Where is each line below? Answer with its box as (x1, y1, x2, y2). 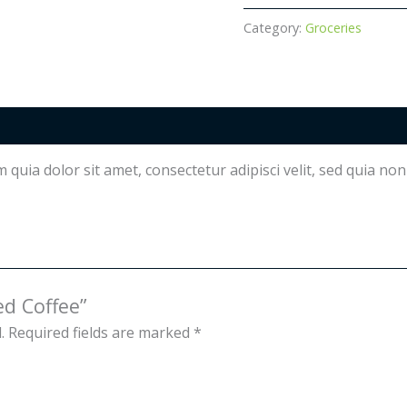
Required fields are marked (7, 322, 194, 342)
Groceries (305, 18, 362, 36)
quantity (243, 5, 300, 26)
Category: (243, 18, 306, 36)
